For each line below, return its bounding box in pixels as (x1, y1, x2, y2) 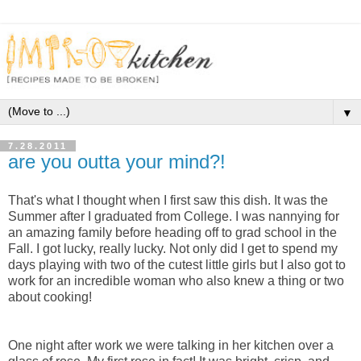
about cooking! (8, 289, 95, 304)
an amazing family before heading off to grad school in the (8, 225, 337, 239)
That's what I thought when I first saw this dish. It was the (8, 193, 328, 207)
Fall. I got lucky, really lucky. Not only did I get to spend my (8, 241, 338, 255)
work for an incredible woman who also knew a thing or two (8, 273, 344, 288)
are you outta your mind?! (8, 150, 226, 172)
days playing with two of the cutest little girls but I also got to (8, 257, 346, 272)
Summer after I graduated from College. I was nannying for (8, 209, 339, 223)
